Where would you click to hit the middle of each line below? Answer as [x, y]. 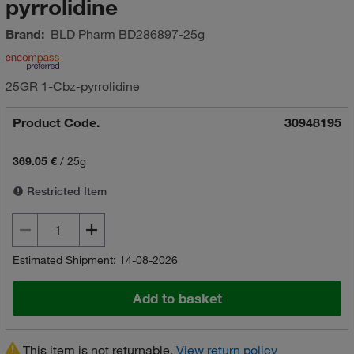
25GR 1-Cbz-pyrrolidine [72, 86]
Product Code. [56, 122]
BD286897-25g [160, 34]
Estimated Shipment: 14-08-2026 [95, 260]
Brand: [24, 34]
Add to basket [177, 299]
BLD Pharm [83, 34]
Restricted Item [65, 191]
